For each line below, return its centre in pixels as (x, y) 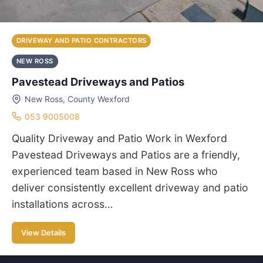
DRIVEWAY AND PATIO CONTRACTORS (82, 40)
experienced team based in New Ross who (115, 171)
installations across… (62, 204)
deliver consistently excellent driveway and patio (130, 188)
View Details (43, 232)
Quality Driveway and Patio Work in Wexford (119, 139)
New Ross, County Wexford (77, 99)
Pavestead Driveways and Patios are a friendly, (126, 155)
